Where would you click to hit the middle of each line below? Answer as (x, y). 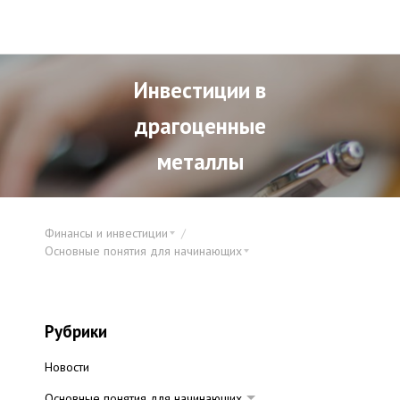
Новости (67, 367)
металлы (200, 162)
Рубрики (76, 331)
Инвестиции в (200, 90)
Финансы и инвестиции (107, 233)
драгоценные (200, 126)
